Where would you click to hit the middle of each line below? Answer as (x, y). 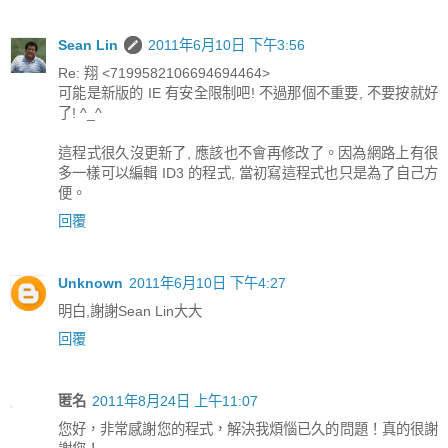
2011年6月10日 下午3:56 (226, 44)
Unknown (90, 282)
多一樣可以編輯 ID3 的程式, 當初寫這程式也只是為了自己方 (248, 172)
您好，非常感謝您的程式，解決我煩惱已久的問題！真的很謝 (248, 428)
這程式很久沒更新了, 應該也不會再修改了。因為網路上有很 (248, 152)
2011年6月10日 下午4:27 (207, 282)
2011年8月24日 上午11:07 (175, 400)
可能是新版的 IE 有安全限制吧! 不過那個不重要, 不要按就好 (248, 92)
